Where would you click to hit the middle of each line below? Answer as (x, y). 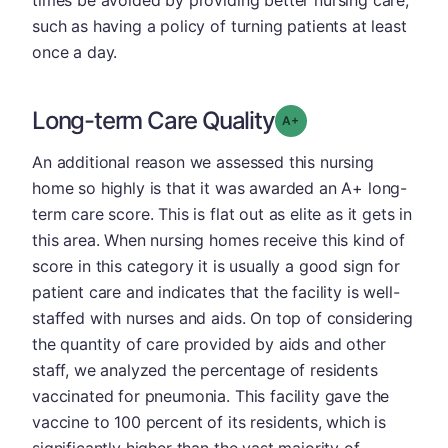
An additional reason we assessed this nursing (203, 161)
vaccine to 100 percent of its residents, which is (209, 421)
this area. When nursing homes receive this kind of (218, 239)
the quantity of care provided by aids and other (209, 343)
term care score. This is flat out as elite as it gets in (222, 213)
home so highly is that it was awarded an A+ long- (220, 187)
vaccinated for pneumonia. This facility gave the (211, 395)
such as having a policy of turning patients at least (219, 25)
